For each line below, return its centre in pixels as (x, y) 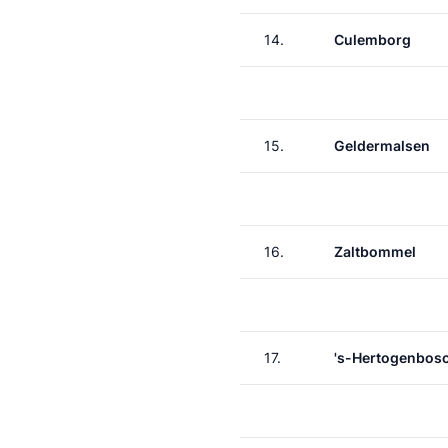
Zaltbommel (375, 251)
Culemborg (372, 39)
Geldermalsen (382, 145)
